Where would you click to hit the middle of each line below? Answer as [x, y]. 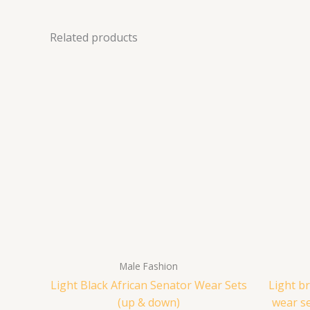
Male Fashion [148, 266]
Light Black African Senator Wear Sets [148, 285]
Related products [94, 37]
